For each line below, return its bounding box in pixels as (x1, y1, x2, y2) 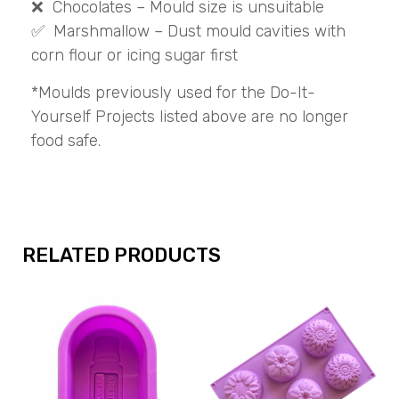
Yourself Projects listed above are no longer (31, 106, 348, 126)
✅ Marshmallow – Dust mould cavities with (31, 21, 346, 42)
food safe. (31, 130, 101, 151)
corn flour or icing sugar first (31, 45, 238, 66)
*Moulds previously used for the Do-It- (31, 82, 315, 102)
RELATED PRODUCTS (22, 243, 221, 268)
